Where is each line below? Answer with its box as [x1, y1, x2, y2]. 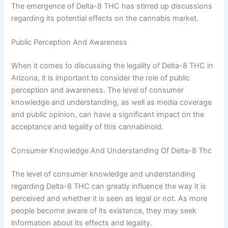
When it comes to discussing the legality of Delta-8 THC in [11, 61, 214, 70]
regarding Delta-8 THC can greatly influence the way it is [11, 182, 207, 191]
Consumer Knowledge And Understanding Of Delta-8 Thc [11, 146, 212, 156]
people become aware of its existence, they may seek [11, 206, 197, 215]
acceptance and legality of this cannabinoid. [11, 122, 164, 131]
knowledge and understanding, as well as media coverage [11, 97, 212, 107]
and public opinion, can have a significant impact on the [11, 109, 205, 119]
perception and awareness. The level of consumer [11, 85, 184, 95]
